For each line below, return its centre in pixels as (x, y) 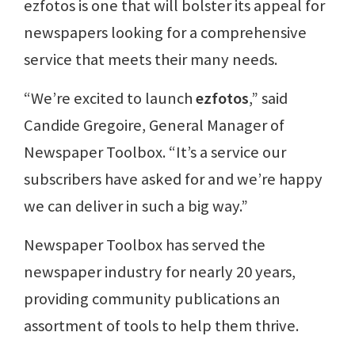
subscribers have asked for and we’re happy (173, 179)
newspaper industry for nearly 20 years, (160, 272)
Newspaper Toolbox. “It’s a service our (155, 153)
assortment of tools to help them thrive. (161, 326)
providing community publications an (152, 299)
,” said (268, 99)
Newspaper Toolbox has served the (145, 245)
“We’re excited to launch (110, 99)
